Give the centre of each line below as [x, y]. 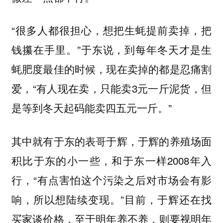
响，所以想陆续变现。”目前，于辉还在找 [111, 199]
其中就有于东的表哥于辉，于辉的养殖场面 [111, 141]
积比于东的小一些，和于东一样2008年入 [111, 161]
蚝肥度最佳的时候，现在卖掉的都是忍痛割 [111, 69]
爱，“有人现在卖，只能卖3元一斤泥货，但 [111, 88]
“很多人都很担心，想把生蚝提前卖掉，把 [111, 30]
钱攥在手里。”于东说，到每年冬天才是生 [111, 50]
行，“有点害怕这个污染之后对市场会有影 [111, 180]
